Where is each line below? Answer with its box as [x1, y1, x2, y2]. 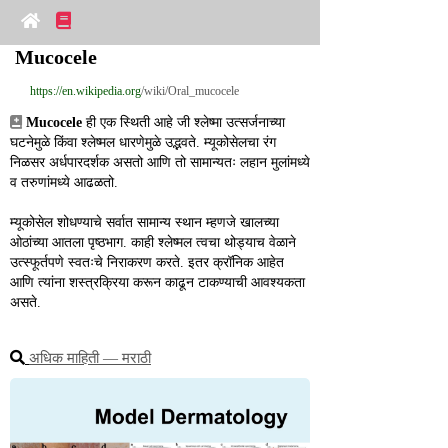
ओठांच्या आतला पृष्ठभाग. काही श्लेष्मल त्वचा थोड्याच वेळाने [10, 235, 296, 250]
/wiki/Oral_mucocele [141, 84, 239, 98]
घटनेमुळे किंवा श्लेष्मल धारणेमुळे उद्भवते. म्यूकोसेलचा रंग [10, 135, 276, 150]
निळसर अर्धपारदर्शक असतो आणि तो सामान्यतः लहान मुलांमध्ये [10, 155, 310, 170]
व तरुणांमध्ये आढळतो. [10, 175, 118, 190]
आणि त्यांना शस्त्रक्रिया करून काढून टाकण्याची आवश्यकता [10, 275, 305, 290]
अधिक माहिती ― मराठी [29, 350, 151, 366]
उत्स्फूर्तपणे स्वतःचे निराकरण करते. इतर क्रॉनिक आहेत [10, 255, 284, 270]
